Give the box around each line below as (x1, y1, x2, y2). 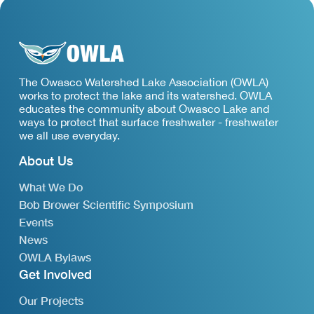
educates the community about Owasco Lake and (18, 102, 269, 116)
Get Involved (18, 267, 92, 282)
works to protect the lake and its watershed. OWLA (18, 89, 272, 102)
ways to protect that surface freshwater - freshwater (18, 116, 278, 129)
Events (18, 215, 53, 229)
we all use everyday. (18, 129, 120, 142)
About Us (18, 153, 73, 169)
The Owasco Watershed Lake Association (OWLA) (18, 76, 268, 89)
